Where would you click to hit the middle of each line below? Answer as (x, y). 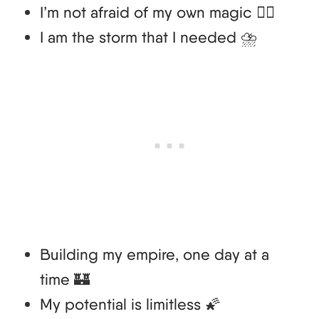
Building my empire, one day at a (155, 255)
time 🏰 (65, 279)
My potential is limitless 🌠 (130, 304)
